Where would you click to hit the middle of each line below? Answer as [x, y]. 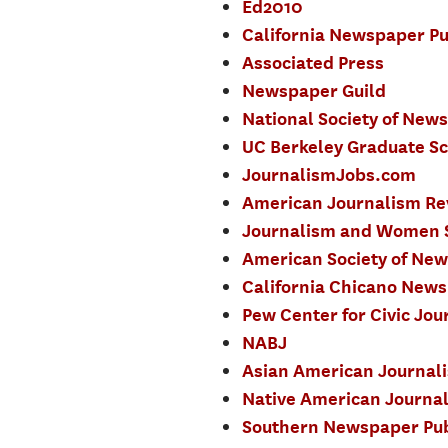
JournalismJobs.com [328, 174]
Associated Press [312, 62]
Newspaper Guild [313, 90]
